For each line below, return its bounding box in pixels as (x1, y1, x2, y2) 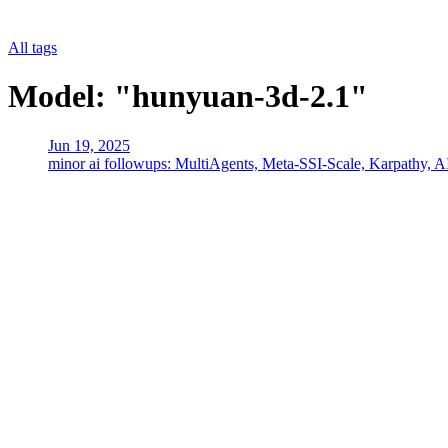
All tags (8, 39, 57, 56)
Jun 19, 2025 (48, 136, 130, 154)
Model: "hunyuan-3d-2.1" (8, 78, 368, 115)
